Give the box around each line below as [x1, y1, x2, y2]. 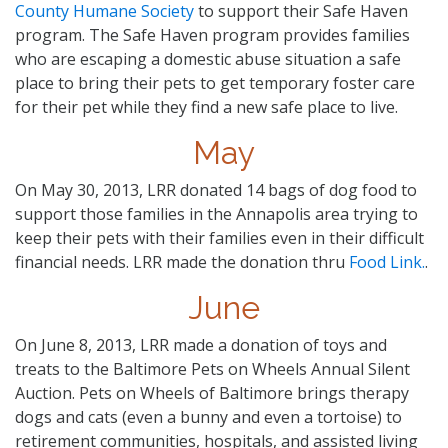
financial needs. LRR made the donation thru [15, 250, 349, 273]
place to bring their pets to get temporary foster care [15, 71, 415, 94]
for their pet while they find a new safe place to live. [15, 95, 398, 118]
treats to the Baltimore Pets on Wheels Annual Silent [15, 357, 410, 380]
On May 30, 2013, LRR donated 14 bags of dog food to [15, 178, 417, 201]
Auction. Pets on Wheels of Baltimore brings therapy [15, 381, 409, 404]
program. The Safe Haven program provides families [15, 23, 410, 46]
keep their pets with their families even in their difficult [15, 226, 424, 249]
